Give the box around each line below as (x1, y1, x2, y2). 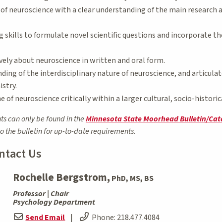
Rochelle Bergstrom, (12, 169, 110, 185)
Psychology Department (12, 196, 95, 208)
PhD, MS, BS (111, 172, 154, 184)
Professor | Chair (12, 188, 69, 199)
